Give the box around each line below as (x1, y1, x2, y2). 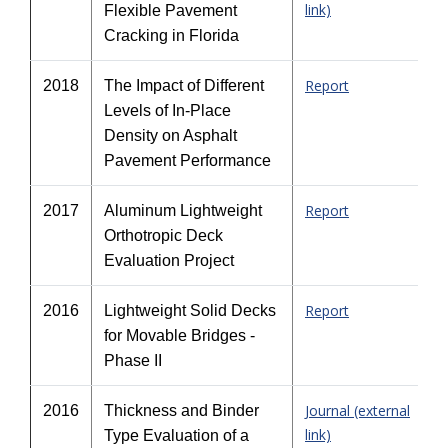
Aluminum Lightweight (104, 202, 262, 219)
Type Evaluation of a (104, 427, 249, 444)
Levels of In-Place (104, 102, 231, 119)
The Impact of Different (104, 77, 264, 94)
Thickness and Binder (104, 402, 259, 419)
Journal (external (305, 401, 410, 420)
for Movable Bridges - (104, 327, 255, 344)
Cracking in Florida (104, 27, 239, 44)
